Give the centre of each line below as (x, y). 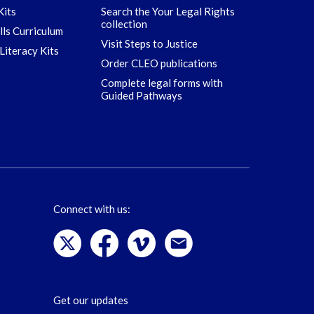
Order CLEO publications (159, 63)
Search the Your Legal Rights (168, 11)
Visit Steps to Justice (149, 43)
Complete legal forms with (162, 83)
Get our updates (91, 300)
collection (124, 24)
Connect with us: (92, 209)
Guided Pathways (142, 95)
